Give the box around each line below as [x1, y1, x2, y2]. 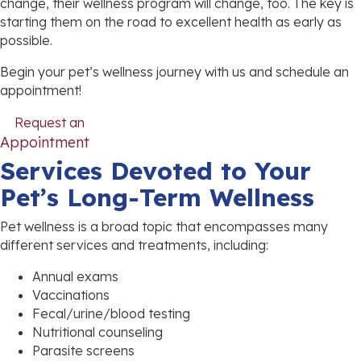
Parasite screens [32, 342, 135, 359]
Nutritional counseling [32, 324, 163, 341]
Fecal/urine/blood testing [32, 305, 190, 322]
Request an [15, 114, 85, 131]
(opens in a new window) [98, 132, 247, 149]
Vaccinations [32, 287, 110, 304]
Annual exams [32, 268, 118, 285]
